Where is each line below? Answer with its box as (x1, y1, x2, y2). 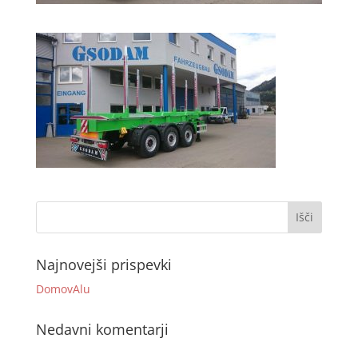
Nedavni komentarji (35, 319, 169, 339)
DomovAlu (35, 280, 90, 296)
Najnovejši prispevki (35, 254, 172, 274)
